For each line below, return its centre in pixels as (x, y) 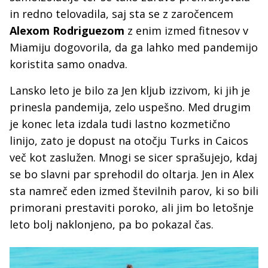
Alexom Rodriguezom (67, 31)
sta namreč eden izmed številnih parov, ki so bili (134, 191)
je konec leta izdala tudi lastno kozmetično (120, 124)
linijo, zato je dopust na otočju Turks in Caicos (129, 141)
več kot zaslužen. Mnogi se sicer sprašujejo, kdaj (133, 157)
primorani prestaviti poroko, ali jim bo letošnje (132, 208)
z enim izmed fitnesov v (186, 31)
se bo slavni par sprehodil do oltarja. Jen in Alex (132, 174)
